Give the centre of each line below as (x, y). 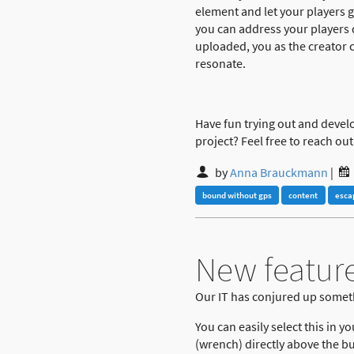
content (303, 195)
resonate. (220, 64)
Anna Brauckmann (279, 173)
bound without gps (237, 195)
